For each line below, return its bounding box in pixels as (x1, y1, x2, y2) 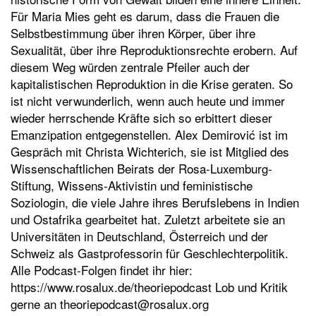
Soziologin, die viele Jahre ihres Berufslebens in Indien (11, 193, 299, 211)
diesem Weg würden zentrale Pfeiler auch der (11, 58, 250, 75)
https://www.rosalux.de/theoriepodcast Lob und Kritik (11, 278, 288, 296)
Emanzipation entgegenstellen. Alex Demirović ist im (11, 126, 288, 143)
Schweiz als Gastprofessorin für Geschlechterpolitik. (11, 244, 288, 262)
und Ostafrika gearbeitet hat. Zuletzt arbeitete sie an (11, 210, 285, 228)
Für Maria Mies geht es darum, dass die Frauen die (11, 7, 279, 25)
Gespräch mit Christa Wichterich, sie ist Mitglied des (11, 142, 289, 160)
